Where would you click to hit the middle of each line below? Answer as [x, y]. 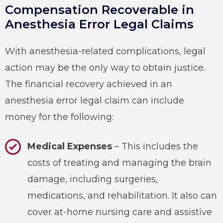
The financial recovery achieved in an [89, 84]
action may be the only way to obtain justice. [105, 67]
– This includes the [155, 146]
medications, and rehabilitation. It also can [122, 195]
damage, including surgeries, [93, 179]
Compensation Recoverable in [100, 9]
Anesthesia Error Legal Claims [99, 24]
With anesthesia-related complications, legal [105, 51]
